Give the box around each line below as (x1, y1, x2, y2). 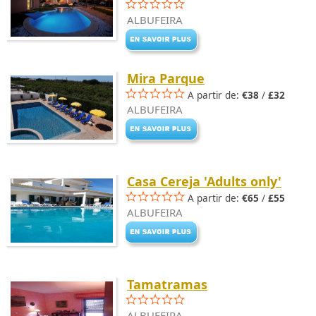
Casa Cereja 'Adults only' (127, 173, 281, 190)
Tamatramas (127, 276, 207, 293)
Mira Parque (127, 70, 205, 87)
